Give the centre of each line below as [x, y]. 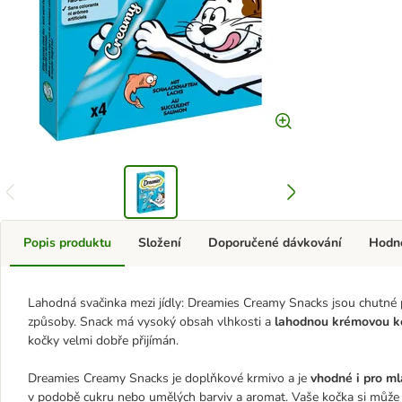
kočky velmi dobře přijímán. [103, 341]
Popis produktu [67, 243]
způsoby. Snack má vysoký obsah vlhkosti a [151, 322]
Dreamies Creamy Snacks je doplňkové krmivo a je [169, 378]
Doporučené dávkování [275, 243]
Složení [160, 243]
